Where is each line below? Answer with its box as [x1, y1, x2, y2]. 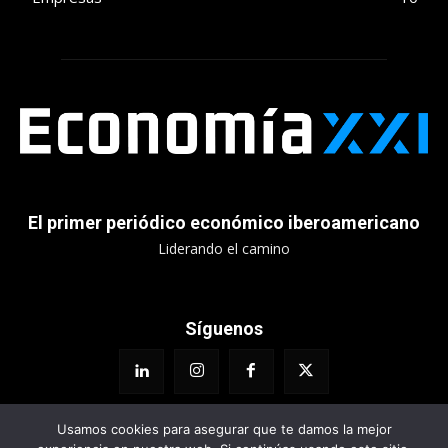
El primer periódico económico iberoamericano [28, 212, 420, 234]
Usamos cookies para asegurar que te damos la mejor [56, 421, 392, 437]
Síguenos [185, 318, 263, 340]
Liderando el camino [158, 239, 290, 259]
